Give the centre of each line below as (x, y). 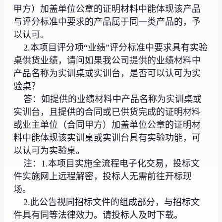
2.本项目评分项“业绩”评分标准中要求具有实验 (111, 47)
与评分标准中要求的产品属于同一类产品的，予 (107, 22)
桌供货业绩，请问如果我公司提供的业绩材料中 (107, 60)
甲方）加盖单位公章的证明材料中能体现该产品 (107, 9)
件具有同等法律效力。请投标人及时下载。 (98, 215)
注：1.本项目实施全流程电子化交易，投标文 (107, 163)
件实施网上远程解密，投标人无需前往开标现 (103, 176)
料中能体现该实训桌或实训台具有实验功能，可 (107, 138)
